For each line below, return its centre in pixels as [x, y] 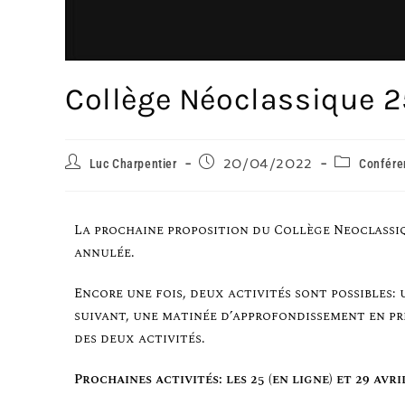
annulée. [104, 253]
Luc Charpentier [133, 164]
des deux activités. [140, 339]
